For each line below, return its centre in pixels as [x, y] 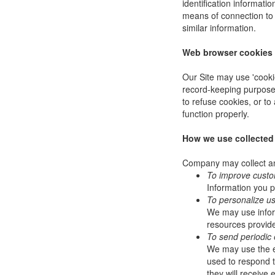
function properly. [216, 114]
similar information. [219, 28]
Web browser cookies [227, 52]
